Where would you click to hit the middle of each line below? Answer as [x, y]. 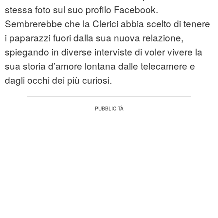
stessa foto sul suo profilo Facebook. [82, 9]
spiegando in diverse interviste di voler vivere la [104, 52]
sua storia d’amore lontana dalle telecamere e [100, 66]
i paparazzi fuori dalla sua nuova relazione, [94, 37]
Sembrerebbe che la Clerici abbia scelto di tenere [108, 23]
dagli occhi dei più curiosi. [58, 80]
